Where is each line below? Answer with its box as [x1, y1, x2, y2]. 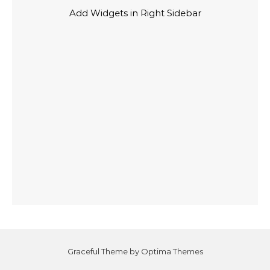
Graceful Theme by [67, 246, 141, 256]
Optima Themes [140, 246, 203, 256]
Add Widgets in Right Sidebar [69, 7, 201, 19]
